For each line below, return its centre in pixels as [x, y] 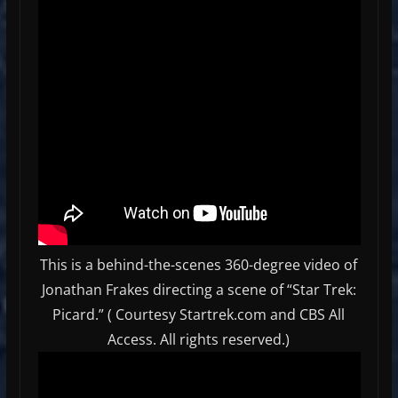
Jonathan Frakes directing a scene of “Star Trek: [199, 289]
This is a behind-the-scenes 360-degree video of [199, 264]
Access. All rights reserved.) [199, 339]
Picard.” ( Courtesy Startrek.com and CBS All [199, 314]
